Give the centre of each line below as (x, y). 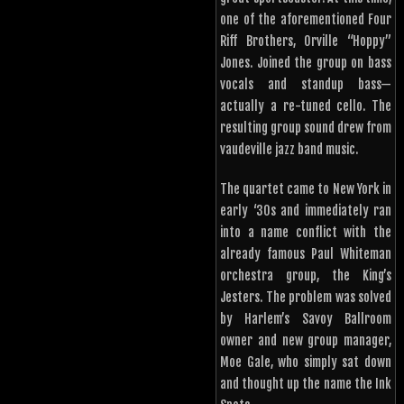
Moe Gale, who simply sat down (306, 363)
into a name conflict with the (306, 233)
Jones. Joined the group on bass (306, 63)
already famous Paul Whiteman (306, 254)
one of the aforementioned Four (306, 20)
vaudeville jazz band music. (289, 150)
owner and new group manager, (306, 341)
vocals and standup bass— (306, 85)
